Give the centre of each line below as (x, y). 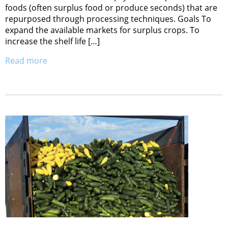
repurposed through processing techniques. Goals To (108, 19)
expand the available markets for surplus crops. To (102, 30)
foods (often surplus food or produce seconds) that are (111, 8)
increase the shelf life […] (52, 41)
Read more (26, 61)
